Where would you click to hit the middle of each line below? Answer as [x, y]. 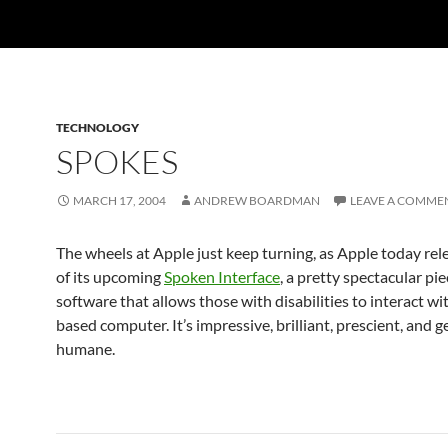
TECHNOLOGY [97, 127]
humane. [85, 348]
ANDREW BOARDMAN [257, 200]
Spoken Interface [222, 276]
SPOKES [117, 161]
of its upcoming [110, 276]
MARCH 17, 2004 [119, 200]
